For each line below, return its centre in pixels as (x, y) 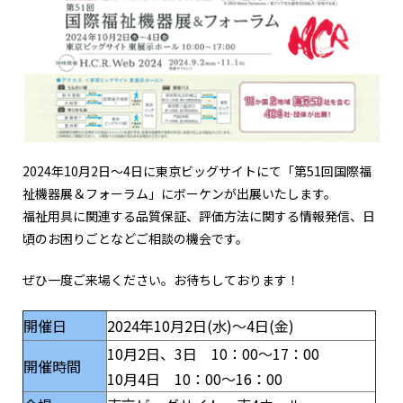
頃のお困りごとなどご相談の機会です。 (135, 239)
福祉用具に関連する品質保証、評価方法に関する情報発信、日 (199, 216)
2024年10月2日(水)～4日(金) (201, 326)
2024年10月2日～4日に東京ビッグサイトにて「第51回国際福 (197, 171)
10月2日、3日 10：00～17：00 (213, 354)
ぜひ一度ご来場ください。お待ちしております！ (161, 280)
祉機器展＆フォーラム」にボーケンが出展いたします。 (179, 194)
